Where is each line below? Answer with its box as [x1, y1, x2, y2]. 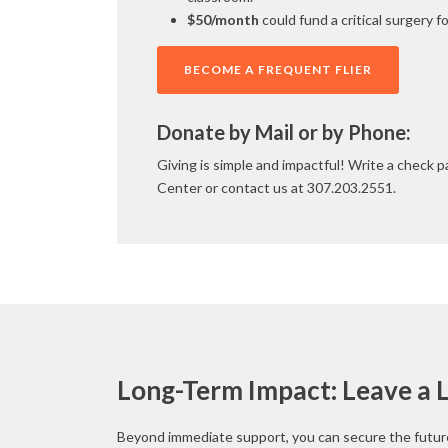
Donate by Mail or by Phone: [157, 120, 411, 144]
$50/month [187, 11, 259, 28]
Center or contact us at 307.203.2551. [157, 179, 396, 196]
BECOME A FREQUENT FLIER [184, 62, 372, 77]
